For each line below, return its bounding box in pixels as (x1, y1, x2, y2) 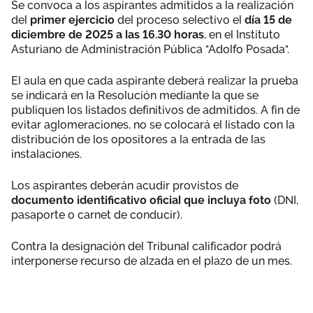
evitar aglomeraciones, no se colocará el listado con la (11, 117, 295, 131)
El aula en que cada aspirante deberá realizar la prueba (11, 73, 298, 87)
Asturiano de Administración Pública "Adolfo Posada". (11, 42, 289, 56)
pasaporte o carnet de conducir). (11, 208, 182, 221)
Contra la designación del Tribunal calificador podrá (11, 239, 282, 253)
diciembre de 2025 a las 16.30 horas (11, 27, 204, 41)
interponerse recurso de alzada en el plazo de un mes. (11, 254, 292, 268)
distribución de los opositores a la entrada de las (11, 132, 265, 146)
